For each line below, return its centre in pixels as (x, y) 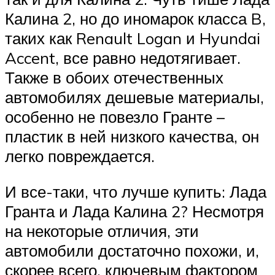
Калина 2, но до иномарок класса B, (135, 19)
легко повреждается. (80, 156)
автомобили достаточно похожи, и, (132, 250)
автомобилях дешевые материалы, (134, 97)
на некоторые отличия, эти (102, 230)
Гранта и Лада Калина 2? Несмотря (134, 211)
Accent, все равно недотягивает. (123, 58)
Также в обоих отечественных (114, 78)
